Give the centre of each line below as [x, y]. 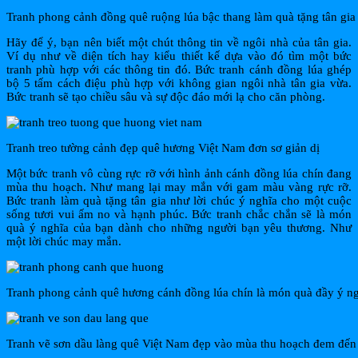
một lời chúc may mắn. [64, 242]
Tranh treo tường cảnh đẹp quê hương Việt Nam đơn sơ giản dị [163, 148]
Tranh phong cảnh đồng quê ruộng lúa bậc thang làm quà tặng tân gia [181, 17]
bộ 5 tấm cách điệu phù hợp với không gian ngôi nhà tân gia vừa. [179, 84]
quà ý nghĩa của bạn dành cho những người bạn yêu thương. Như [179, 228]
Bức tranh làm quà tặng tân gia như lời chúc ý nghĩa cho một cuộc [179, 201]
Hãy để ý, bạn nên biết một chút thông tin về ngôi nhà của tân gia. [179, 43]
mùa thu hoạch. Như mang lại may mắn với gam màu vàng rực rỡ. [179, 187]
